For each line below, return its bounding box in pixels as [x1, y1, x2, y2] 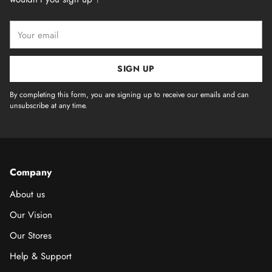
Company [10, 165, 52, 179]
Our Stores [10, 229, 52, 242]
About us [10, 188, 45, 201]
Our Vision [10, 208, 52, 222]
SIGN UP [117, 63, 155, 75]
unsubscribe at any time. [10, 100, 87, 111]
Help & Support [10, 250, 72, 263]
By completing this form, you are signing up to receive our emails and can [10, 89, 249, 100]
